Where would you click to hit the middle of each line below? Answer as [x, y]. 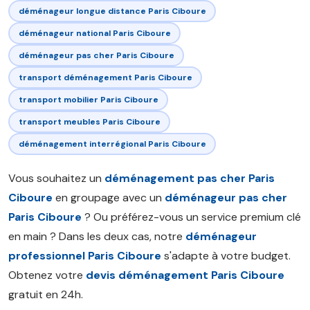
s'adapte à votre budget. [226, 256]
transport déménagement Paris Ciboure [105, 77]
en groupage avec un [109, 198]
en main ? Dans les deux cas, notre [97, 236]
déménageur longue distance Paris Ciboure [112, 11]
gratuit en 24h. [46, 294]
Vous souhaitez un [56, 178]
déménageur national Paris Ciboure [94, 33]
